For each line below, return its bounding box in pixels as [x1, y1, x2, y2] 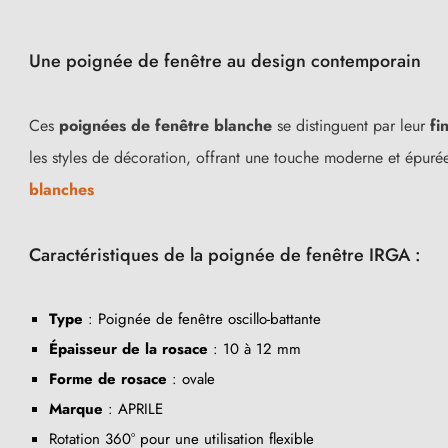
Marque [49, 397, 103, 420]
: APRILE [103, 397, 163, 420]
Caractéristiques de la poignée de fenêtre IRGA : [29, 241, 421, 268]
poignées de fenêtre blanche [59, 113, 272, 137]
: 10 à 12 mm [208, 337, 301, 360]
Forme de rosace [49, 367, 167, 390]
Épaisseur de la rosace [49, 337, 208, 360]
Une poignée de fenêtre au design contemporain [29, 47, 421, 74]
